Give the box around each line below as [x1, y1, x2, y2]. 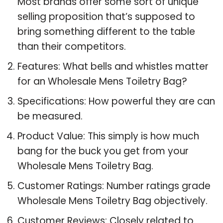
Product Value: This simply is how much [17, 129, 199, 143]
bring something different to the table [17, 24, 195, 38]
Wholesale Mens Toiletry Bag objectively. [17, 194, 208, 208]
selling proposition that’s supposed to [17, 9, 195, 23]
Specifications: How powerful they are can [17, 94, 215, 108]
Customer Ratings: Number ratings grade [17, 179, 211, 193]
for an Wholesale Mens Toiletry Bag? [17, 74, 187, 88]
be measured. [17, 109, 83, 123]
